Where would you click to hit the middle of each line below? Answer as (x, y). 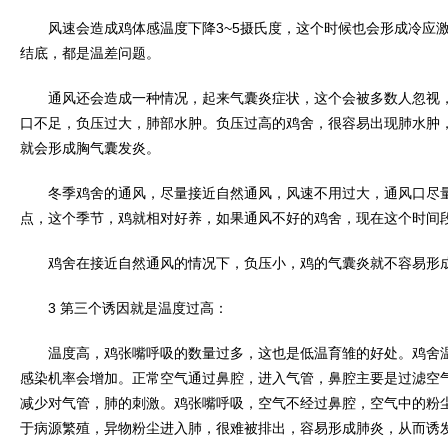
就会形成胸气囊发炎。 (90, 148)
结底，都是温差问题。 (90, 53)
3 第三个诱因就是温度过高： (124, 308)
